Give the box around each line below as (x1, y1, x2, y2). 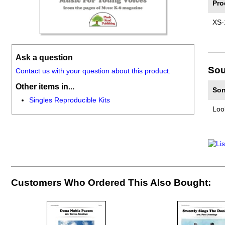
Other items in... (15, 82, 74, 91)
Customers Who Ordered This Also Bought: (11, 177, 211, 188)
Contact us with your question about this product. (15, 67, 171, 75)
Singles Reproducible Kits (29, 96, 110, 104)
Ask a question (15, 52, 73, 62)
